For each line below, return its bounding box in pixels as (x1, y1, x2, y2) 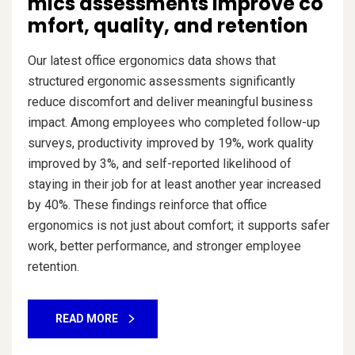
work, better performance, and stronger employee (28, 238, 301, 254)
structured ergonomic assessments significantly (28, 73, 296, 89)
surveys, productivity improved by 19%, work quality (28, 135, 314, 151)
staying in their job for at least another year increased (28, 176, 321, 192)
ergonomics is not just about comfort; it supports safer (28, 217, 330, 233)
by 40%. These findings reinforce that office (28, 197, 267, 212)
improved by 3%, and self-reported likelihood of (28, 155, 292, 171)
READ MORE (55, 311, 118, 325)
